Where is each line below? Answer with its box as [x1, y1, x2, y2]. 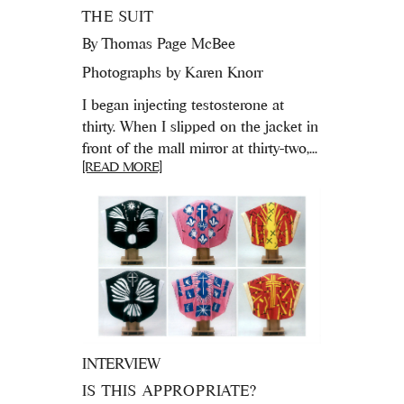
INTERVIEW [82, 355, 161, 372]
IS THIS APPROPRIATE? [82, 382, 257, 399]
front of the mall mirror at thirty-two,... [82, 139, 318, 156]
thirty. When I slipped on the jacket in [82, 117, 319, 134]
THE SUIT [82, 7, 153, 24]
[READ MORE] [82, 158, 162, 174]
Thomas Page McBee [102, 34, 236, 51]
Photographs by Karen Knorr [82, 63, 263, 80]
